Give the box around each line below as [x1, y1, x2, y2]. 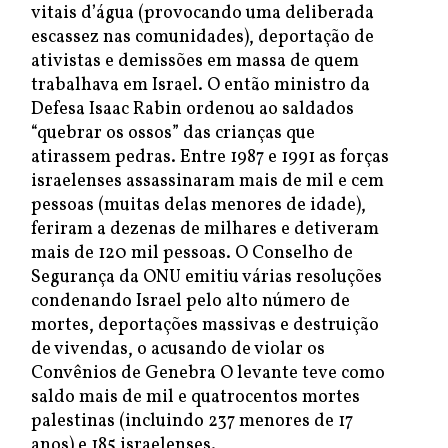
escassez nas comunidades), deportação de [31, 25, 374, 50]
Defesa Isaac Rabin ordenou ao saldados [31, 97, 354, 122]
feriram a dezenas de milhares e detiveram [31, 217, 379, 242]
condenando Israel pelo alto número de [31, 289, 350, 314]
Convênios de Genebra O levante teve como [31, 361, 385, 386]
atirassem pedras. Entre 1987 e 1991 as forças [31, 145, 389, 170]
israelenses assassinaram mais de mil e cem [31, 169, 384, 194]
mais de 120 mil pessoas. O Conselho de [31, 241, 353, 266]
